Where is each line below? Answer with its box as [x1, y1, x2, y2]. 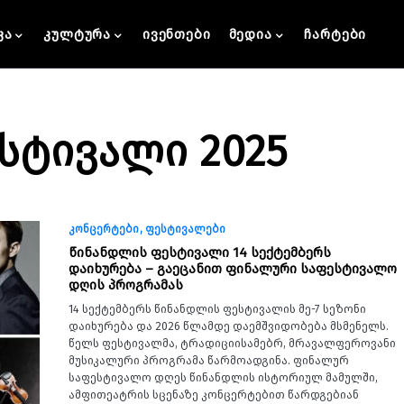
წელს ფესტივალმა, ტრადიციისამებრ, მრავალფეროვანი [69, 336, 396, 350]
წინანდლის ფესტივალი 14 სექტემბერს [69, 244, 331, 261]
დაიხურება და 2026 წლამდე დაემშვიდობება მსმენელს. [69, 319, 389, 333]
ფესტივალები [145, 223, 225, 235]
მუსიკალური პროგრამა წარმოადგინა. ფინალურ [69, 353, 349, 367]
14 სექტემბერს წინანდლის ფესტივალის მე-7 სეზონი [69, 302, 366, 316]
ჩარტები [303, 25, 367, 42]
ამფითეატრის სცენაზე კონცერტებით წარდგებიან [69, 388, 359, 401]
